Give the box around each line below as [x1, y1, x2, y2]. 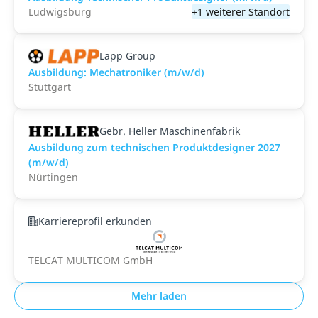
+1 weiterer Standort [192, 5, 290, 18]
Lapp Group [99, 49, 155, 62]
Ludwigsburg [28, 5, 92, 18]
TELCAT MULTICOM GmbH [28, 253, 153, 267]
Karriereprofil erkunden [38, 214, 152, 228]
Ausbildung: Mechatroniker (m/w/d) [28, 65, 204, 79]
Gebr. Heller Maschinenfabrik [99, 124, 240, 138]
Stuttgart [28, 80, 71, 94]
